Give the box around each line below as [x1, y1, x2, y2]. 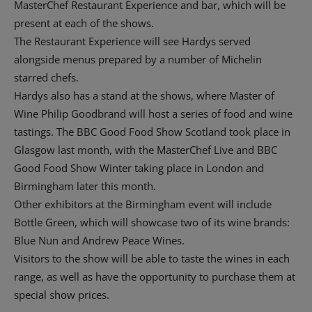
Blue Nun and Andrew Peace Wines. [14, 233, 185, 247]
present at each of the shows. [14, 15, 154, 30]
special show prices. [14, 287, 109, 302]
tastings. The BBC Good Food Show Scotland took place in [14, 124, 290, 139]
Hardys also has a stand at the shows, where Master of [14, 88, 274, 102]
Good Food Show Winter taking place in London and [14, 160, 264, 175]
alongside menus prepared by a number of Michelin [14, 52, 262, 66]
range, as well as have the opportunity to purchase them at [14, 269, 295, 283]
